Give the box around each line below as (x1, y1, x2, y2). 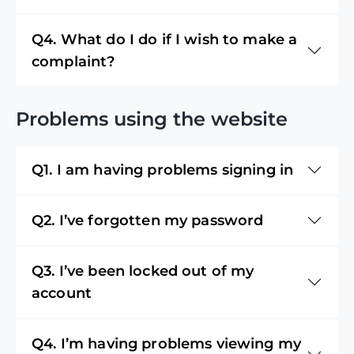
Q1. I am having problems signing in (32, 160, 294, 179)
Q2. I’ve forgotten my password (32, 211, 264, 229)
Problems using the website (16, 107, 288, 130)
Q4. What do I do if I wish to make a (32, 30, 298, 48)
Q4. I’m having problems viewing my (32, 334, 302, 352)
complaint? (32, 52, 115, 70)
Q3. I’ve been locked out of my (32, 262, 254, 280)
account (32, 284, 92, 302)
